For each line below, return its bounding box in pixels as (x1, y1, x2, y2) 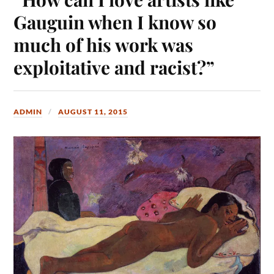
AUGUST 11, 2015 (58, 107, 128, 117)
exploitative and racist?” (13, 55, 215, 80)
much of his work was (13, 32, 194, 57)
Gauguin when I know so (13, 10, 217, 34)
